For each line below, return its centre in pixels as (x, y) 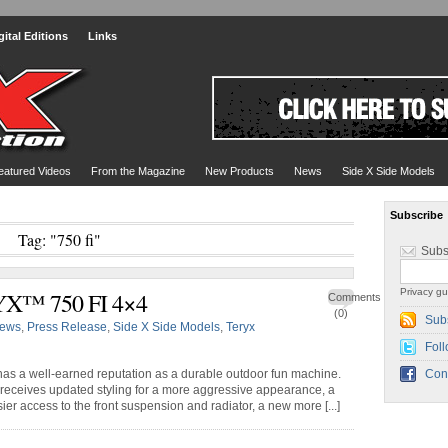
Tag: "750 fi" (59, 239)
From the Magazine (138, 171)
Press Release (67, 327)
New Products (239, 171)
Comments (354, 297)
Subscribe (416, 215)
